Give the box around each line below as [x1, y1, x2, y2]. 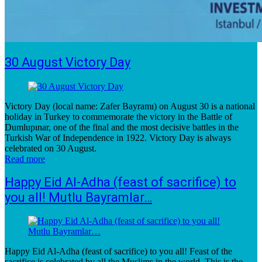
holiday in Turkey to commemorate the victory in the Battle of [5, 111, 232, 122]
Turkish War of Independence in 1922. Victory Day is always [5, 132, 231, 143]
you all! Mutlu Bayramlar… [5, 189, 152, 205]
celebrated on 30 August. [5, 143, 96, 153]
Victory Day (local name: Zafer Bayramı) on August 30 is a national [5, 101, 255, 111]
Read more [5, 153, 45, 164]
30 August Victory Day [5, 55, 130, 70]
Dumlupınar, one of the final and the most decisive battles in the [5, 122, 239, 132]
